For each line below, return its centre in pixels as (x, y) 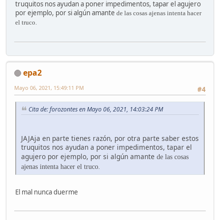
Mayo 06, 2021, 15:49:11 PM (49, 87)
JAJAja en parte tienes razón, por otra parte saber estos (110, 138)
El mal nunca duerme (47, 192)
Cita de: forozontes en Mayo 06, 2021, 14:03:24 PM (96, 110)
